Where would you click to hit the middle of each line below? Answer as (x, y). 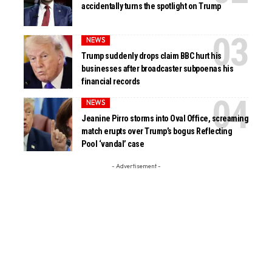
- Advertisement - (136, 166)
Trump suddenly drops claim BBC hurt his (151, 56)
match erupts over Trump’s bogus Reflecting (157, 131)
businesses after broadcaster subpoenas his (158, 69)
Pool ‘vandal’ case (113, 144)
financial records (111, 82)
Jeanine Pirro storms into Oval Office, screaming (165, 119)
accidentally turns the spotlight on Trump (151, 6)
